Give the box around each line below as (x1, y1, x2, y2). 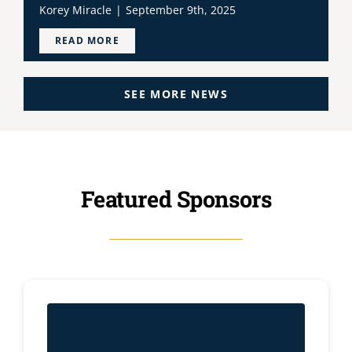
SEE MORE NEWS (123, 86, 229, 102)
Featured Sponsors (80, 183, 272, 214)
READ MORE (54, 34, 119, 48)
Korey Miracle (38, 2, 112, 17)
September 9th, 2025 (125, 2, 236, 17)
